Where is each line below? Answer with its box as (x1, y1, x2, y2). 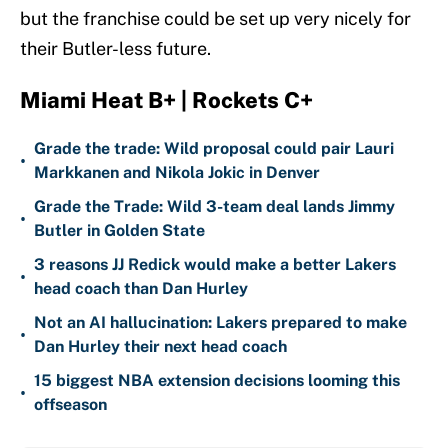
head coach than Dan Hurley (34, 279, 248, 299)
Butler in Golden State (34, 221, 205, 241)
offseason (34, 395, 107, 415)
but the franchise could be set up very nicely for (20, 8, 411, 30)
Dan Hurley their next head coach (34, 337, 287, 357)
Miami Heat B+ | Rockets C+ (20, 87, 313, 114)
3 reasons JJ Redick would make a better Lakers (34, 255, 396, 275)
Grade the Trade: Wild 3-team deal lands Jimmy (34, 197, 395, 217)
